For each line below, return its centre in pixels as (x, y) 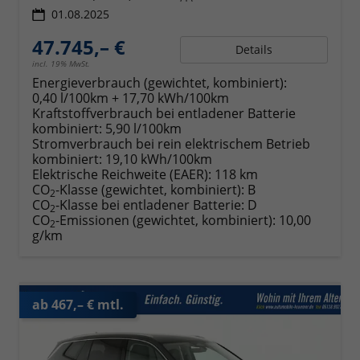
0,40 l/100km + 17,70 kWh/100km (131, 98)
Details (254, 49)
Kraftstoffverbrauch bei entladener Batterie (164, 113)
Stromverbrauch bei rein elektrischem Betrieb (171, 143)
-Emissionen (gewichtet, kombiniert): (167, 220)
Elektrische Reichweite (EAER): (122, 174)
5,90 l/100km (143, 128)
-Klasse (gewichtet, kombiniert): (150, 189)
